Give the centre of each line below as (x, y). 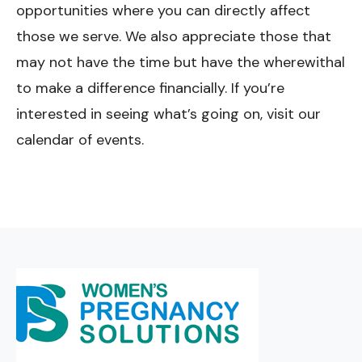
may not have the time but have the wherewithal (181, 62)
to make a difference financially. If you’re (150, 88)
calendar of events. (80, 140)
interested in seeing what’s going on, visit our (168, 114)
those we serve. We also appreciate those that (174, 36)
